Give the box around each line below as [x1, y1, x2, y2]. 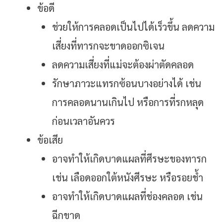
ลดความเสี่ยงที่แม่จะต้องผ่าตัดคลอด [52, 58, 196, 71]
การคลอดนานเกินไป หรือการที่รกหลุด [52, 96, 204, 109]
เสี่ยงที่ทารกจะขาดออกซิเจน [52, 39, 165, 53]
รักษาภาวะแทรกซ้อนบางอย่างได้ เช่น [52, 77, 201, 90]
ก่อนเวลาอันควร [52, 114, 115, 128]
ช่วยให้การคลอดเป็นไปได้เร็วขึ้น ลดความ [52, 20, 215, 34]
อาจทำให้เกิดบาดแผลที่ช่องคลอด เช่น [52, 190, 203, 203]
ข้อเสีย [37, 133, 63, 147]
